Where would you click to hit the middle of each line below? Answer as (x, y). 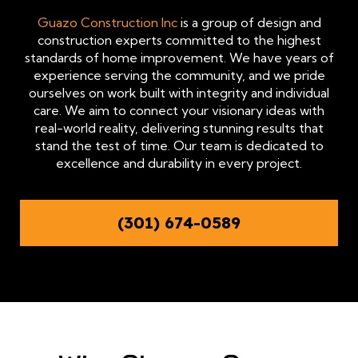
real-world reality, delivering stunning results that (179, 128)
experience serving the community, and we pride (179, 76)
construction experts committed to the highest (179, 40)
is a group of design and (249, 23)
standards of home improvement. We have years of (179, 58)
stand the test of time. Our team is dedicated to (179, 146)
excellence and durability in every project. (179, 163)
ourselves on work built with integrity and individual (179, 93)
